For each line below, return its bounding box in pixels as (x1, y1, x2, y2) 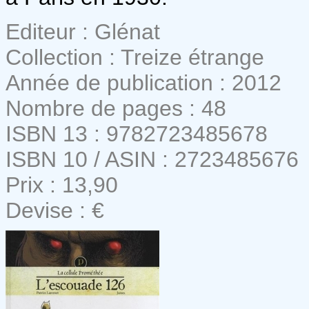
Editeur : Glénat (6, 19, 160, 44)
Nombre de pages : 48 (6, 95, 226, 121)
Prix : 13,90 (6, 172, 118, 197)
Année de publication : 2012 (6, 70, 281, 95)
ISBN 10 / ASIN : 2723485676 (6, 146, 299, 172)
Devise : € (6, 197, 104, 223)
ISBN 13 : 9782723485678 (6, 121, 268, 146)
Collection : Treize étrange (6, 44, 264, 70)
